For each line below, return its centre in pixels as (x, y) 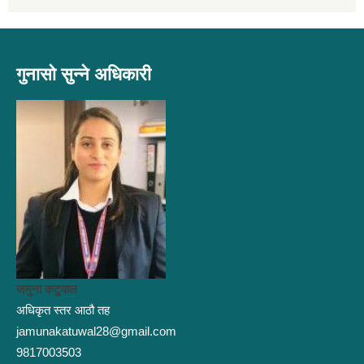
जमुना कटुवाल (47, 289)
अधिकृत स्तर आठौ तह (63, 310)
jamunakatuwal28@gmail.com (96, 331)
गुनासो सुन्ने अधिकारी (84, 75)
